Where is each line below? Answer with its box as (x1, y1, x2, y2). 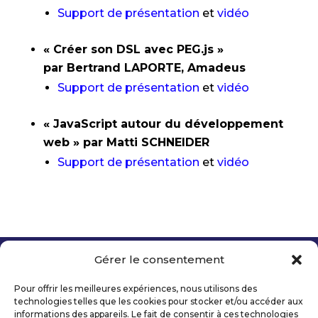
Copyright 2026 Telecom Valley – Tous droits (31, 265, 260, 278)
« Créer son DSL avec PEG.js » (43, 43, 224, 56)
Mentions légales (31, 290, 121, 303)
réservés (31, 273, 77, 285)
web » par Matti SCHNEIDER (43, 136, 213, 149)
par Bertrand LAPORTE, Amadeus (43, 61, 249, 75)
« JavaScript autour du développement (43, 117, 283, 131)
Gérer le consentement (94, 253, 224, 266)
